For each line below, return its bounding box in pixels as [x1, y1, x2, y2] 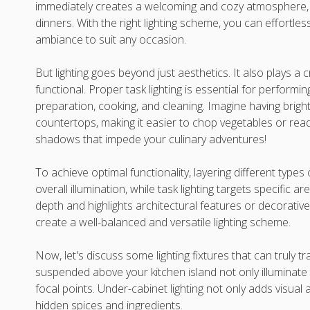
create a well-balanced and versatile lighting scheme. [35, 215, 291, 230]
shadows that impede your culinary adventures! [35, 131, 267, 147]
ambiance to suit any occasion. [35, 32, 187, 47]
